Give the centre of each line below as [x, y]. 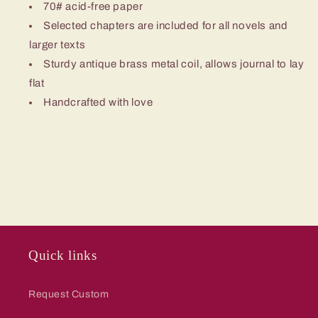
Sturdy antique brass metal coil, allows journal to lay [174, 64]
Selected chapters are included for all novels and [166, 25]
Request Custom [69, 294]
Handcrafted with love [98, 102]
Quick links [63, 255]
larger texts [57, 44]
